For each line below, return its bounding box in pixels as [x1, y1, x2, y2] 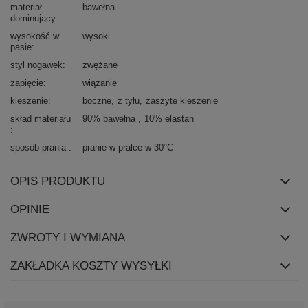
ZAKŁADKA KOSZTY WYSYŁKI [10, 258, 172, 272]
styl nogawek [10, 59, 63, 70]
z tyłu [118, 95, 140, 106]
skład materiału [10, 113, 71, 124]
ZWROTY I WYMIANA [10, 230, 125, 244]
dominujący [10, 12, 56, 23]
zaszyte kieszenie [146, 95, 218, 106]
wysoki [82, 30, 110, 41]
